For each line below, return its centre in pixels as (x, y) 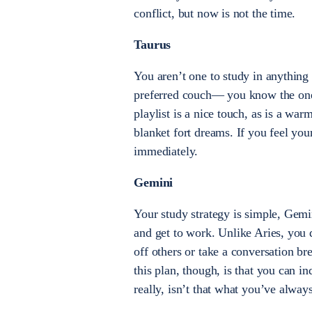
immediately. (166, 151)
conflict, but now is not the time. (215, 14)
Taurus (153, 45)
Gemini (154, 183)
